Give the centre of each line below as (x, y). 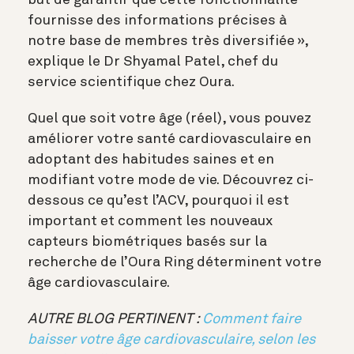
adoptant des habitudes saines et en (151, 159)
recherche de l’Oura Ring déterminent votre (175, 262)
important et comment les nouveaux (150, 221)
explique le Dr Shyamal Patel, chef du (153, 61)
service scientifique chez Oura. (132, 82)
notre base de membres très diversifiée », (168, 41)
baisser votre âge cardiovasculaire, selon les (171, 339)
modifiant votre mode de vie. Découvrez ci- (171, 180)
